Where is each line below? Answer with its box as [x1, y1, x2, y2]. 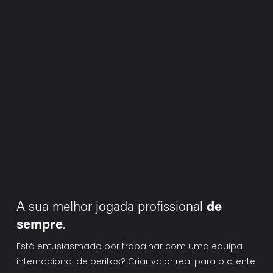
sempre [16, 214, 63, 232]
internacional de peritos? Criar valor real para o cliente [16, 255, 255, 268]
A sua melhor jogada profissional [16, 196, 207, 214]
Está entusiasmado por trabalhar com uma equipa [16, 240, 243, 253]
